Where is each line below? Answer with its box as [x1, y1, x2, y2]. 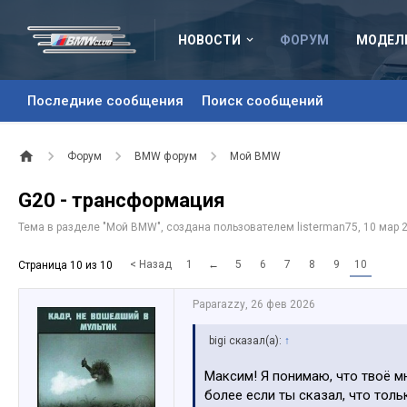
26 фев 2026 [251, 298, 315, 311]
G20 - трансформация [18, 189, 225, 212]
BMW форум [134, 150, 197, 163]
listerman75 [297, 221, 358, 233]
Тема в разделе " [18, 221, 106, 233]
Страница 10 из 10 [18, 259, 113, 272]
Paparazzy [193, 298, 245, 311]
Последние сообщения [27, 93, 184, 109]
